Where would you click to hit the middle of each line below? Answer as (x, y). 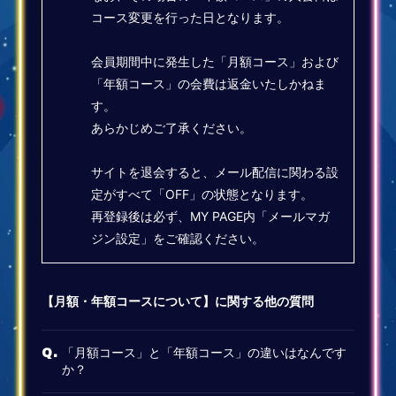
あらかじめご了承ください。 (172, 127)
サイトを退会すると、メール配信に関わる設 (215, 171)
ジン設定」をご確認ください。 (178, 238)
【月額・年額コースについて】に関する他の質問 (178, 301)
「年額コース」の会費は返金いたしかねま (209, 83)
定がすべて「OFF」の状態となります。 (202, 194)
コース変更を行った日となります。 (190, 17)
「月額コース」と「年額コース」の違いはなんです (204, 352)
